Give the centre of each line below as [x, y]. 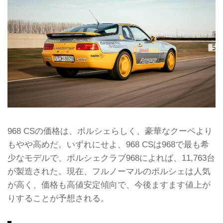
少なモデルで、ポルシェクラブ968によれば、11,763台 [111, 158]
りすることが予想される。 [58, 198]
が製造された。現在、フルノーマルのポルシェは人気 [109, 171]
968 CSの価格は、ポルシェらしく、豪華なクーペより [110, 131]
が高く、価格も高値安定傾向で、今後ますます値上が [109, 185]
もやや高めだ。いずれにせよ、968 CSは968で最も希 [108, 145]
